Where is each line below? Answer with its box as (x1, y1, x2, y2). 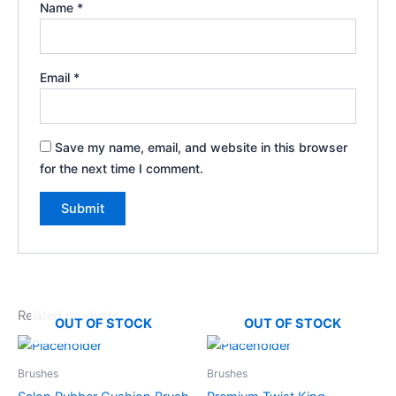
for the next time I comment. (40, 160, 204, 176)
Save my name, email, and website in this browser (55, 139, 348, 155)
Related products (18, 307, 119, 324)
